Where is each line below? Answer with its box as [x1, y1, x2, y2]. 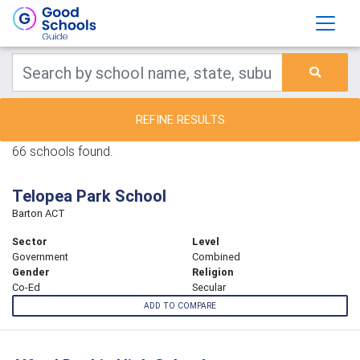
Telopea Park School [12, 186, 166, 206]
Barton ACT [12, 207, 65, 220]
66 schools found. [12, 143, 113, 159]
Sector [12, 235, 47, 248]
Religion [192, 265, 234, 279]
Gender [12, 265, 50, 279]
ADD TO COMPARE [144, 301, 216, 312]
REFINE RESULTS [135, 112, 225, 127]
